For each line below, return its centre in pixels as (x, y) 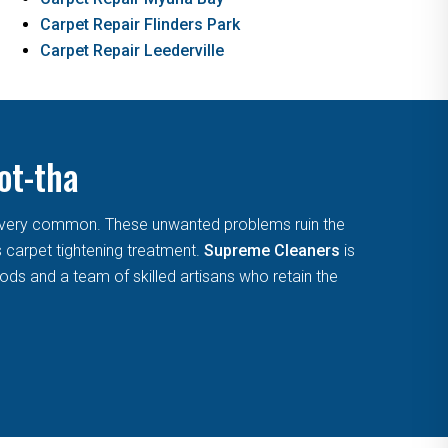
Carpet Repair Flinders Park (139, 24)
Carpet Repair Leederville (131, 50)
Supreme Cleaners (272, 250)
